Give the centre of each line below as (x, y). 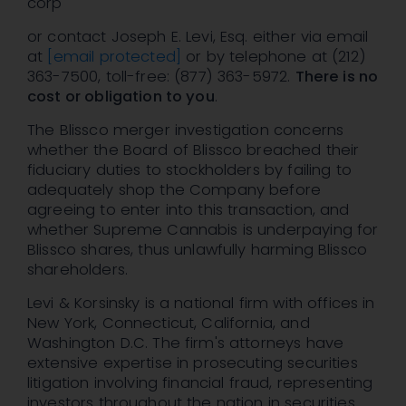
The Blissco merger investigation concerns (186, 130)
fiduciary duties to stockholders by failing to (189, 170)
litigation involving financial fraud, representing (200, 383)
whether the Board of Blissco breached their (193, 150)
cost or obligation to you (121, 97)
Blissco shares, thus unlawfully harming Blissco (198, 250)
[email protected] (115, 57)
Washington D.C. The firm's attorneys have (186, 343)
